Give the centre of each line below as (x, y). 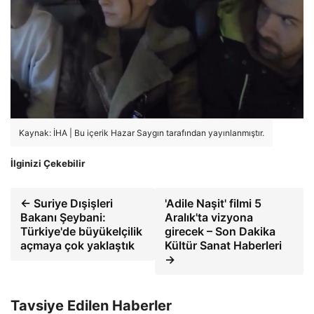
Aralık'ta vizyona (209, 217)
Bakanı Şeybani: (63, 217)
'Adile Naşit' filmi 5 (213, 203)
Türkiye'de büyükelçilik (81, 231)
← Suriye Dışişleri (67, 203)
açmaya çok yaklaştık (77, 245)
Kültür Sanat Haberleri (224, 245)
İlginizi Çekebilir (48, 163)
